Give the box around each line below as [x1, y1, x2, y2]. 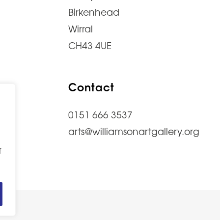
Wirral [68, 21, 93, 35]
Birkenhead [68, 4, 119, 19]
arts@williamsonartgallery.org [68, 124, 199, 138]
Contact [68, 78, 114, 95]
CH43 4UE [68, 38, 111, 52]
